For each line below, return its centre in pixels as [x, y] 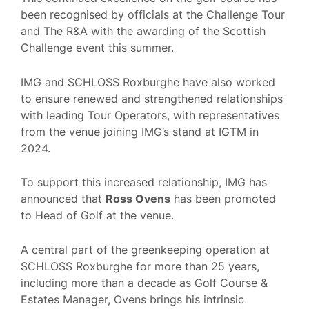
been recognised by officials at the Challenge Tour [153, 14]
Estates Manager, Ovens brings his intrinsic [132, 299]
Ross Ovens [138, 199]
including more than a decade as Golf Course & [144, 282]
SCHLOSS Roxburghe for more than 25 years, [140, 266]
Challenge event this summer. [97, 47]
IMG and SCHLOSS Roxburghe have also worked [148, 82]
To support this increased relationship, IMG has [144, 182]
